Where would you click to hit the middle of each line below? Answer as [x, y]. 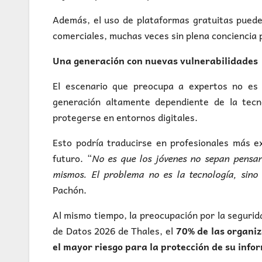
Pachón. [70, 190]
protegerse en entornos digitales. [125, 117]
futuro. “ [72, 158]
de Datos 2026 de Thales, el [114, 231]
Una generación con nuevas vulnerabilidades [155, 61]
